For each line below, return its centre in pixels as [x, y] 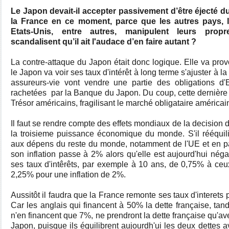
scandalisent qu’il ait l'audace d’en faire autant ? [104, 42]
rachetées [29, 93]
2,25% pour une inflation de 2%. [68, 175]
